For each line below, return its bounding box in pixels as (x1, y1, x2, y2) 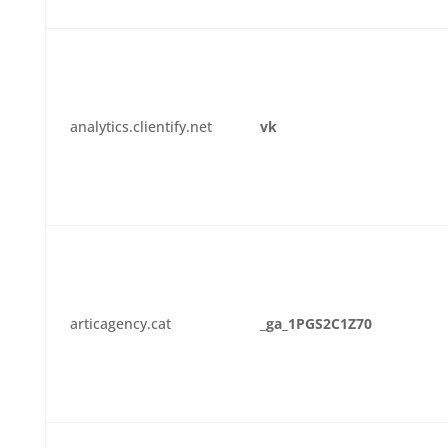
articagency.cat (69, 314, 171, 333)
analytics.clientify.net (69, 117, 212, 136)
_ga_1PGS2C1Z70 (259, 314, 372, 333)
